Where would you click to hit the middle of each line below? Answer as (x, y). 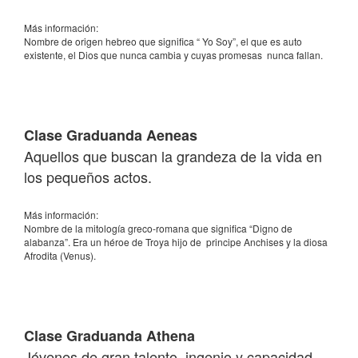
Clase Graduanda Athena (109, 336)
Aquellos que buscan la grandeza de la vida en (173, 156)
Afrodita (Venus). (60, 255)
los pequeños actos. (88, 177)
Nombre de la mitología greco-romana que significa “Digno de (158, 228)
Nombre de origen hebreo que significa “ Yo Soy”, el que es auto (163, 41)
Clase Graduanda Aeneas (111, 135)
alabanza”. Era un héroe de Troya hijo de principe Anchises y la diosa (176, 242)
